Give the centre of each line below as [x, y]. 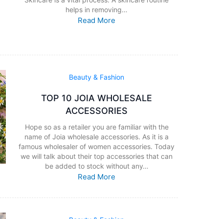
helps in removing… [97, 9]
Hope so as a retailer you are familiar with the [97, 127]
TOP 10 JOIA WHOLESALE [97, 98]
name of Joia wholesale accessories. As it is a [97, 137]
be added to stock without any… [97, 166]
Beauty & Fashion [97, 77]
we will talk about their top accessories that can [97, 156]
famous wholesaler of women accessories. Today [97, 147]
